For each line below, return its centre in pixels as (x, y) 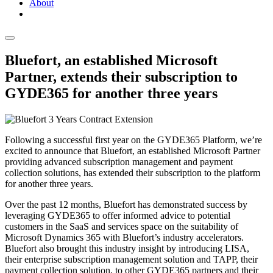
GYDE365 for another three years (111, 94)
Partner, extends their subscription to (121, 77)
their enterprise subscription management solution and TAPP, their (131, 260)
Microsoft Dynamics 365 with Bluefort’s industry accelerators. (124, 238)
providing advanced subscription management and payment (119, 162)
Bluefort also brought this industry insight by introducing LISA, (127, 249)
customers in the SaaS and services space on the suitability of (122, 227)
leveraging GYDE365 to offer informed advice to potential (118, 216)
